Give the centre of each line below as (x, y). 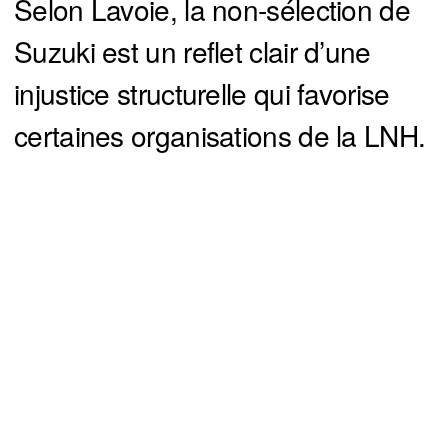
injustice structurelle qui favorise (202, 93)
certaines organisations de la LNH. (220, 135)
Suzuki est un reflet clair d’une (192, 51)
